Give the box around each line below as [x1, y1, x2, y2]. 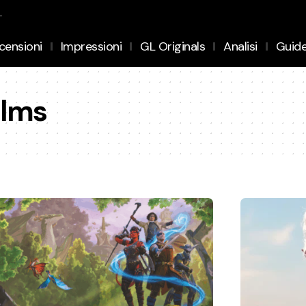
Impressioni [60, 38, 122, 55]
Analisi [223, 38, 258, 55]
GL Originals [140, 38, 206, 55]
